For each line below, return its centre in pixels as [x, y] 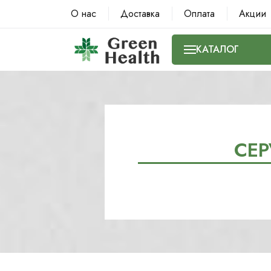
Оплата [199, 14]
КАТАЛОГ [218, 49]
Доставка [140, 14]
